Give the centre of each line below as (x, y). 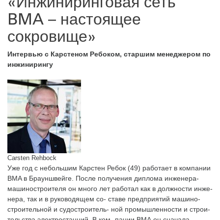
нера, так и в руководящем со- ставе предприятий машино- (104, 199)
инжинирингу (30, 65)
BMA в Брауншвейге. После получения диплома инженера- (103, 179)
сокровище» (52, 36)
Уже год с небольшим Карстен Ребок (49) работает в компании (109, 168)
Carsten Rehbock (32, 158)
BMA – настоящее (74, 19)
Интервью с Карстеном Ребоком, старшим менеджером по (109, 54)
